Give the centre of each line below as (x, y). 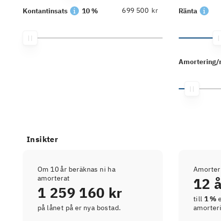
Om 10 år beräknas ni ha (77, 169)
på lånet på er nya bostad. (79, 208)
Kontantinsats (45, 11)
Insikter (42, 139)
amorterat (54, 178)
